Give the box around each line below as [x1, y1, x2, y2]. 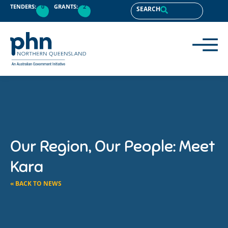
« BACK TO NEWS [10, 179, 62, 188]
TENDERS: [10, 3, 36, 11]
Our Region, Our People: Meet [10, 136, 215, 156]
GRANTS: [54, 3, 78, 11]
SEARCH [136, 5, 160, 13]
